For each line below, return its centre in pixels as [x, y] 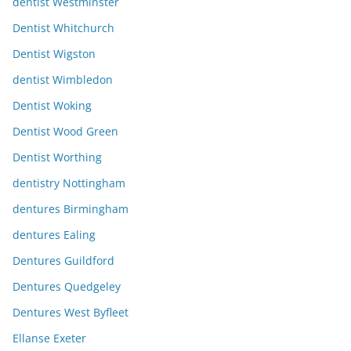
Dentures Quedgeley [67, 287]
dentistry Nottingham [69, 183]
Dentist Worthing [57, 157]
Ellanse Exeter [49, 338]
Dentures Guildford [63, 261]
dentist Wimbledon [63, 80]
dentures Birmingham [71, 209]
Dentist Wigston [54, 54]
